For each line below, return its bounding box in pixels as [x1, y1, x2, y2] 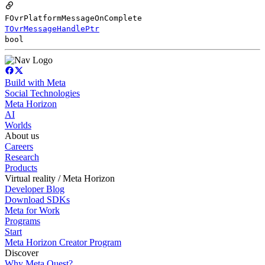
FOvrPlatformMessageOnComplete [5, 13, 142, 22]
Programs [5, 215, 40, 226]
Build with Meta [5, 77, 66, 88]
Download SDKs [5, 194, 70, 205]
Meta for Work [5, 205, 60, 215]
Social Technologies [5, 88, 80, 98]
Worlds [5, 119, 31, 130]
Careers [5, 141, 33, 151]
